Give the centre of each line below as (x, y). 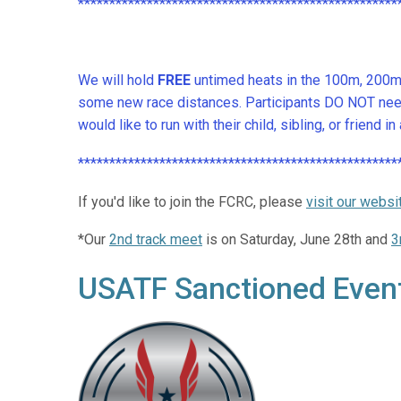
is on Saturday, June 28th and (297, 240)
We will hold (118, 81)
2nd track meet (156, 240)
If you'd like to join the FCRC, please (192, 201)
